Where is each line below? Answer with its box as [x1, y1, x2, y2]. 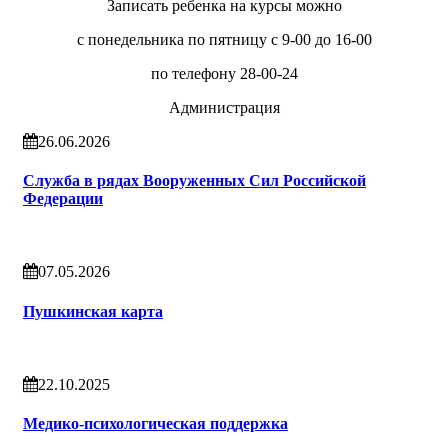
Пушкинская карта [23, 302, 163, 320]
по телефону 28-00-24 [150, 64, 298, 82]
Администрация [168, 98, 280, 116]
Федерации [23, 190, 103, 208]
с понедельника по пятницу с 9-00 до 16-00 [76, 30, 372, 48]
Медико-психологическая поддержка [23, 415, 288, 433]
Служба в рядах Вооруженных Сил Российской [23, 172, 366, 190]
